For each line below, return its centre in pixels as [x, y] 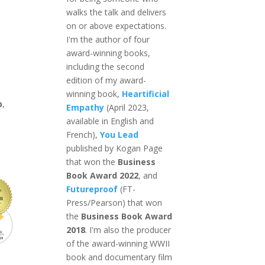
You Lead [119, 134]
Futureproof [92, 189]
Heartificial [145, 93]
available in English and [110, 121]
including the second [105, 66]
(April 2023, [126, 107]
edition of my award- [106, 80]
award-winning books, [108, 53]
